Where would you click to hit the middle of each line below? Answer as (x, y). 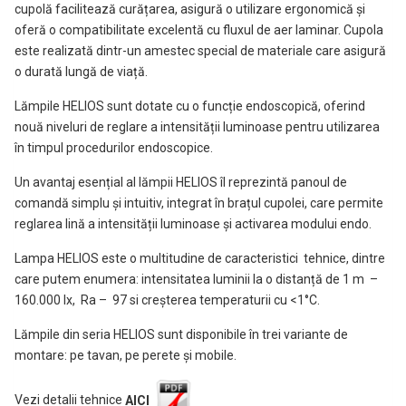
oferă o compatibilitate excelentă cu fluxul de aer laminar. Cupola (199, 30)
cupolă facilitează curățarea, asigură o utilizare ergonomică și (190, 10)
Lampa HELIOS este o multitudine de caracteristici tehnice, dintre (200, 259)
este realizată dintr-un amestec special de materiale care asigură (200, 51)
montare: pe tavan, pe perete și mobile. (126, 356)
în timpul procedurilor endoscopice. (114, 148)
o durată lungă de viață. (81, 72)
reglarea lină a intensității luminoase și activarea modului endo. (193, 224)
